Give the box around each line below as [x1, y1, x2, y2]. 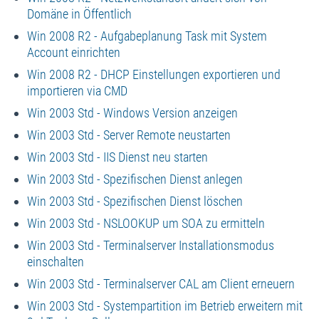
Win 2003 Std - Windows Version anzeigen [26, 105, 238, 120]
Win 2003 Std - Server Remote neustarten [26, 127, 231, 142]
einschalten [26, 253, 84, 269]
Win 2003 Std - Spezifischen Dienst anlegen [26, 171, 243, 187]
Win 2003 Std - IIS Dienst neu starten [26, 149, 208, 164]
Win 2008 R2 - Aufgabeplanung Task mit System [26, 28, 267, 43]
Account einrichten [26, 44, 120, 60]
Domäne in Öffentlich [26, 6, 132, 21]
